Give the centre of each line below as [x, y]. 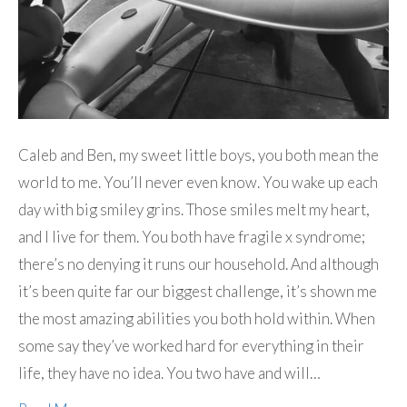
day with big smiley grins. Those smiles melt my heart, [194, 209]
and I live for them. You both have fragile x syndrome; [192, 236]
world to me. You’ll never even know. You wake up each [198, 182]
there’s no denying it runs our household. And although [199, 263]
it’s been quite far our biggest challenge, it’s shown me [198, 291]
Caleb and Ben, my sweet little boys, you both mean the [199, 154]
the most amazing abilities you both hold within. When [197, 318]
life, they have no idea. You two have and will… [169, 372]
